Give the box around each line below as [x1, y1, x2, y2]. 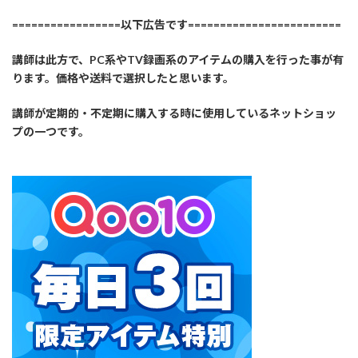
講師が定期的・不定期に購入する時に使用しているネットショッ [12, 106, 336, 121]
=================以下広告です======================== [12, 18, 341, 32]
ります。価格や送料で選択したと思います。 [12, 71, 234, 86]
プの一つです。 [12, 125, 89, 139]
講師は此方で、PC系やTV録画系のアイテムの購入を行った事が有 [12, 53, 344, 67]
